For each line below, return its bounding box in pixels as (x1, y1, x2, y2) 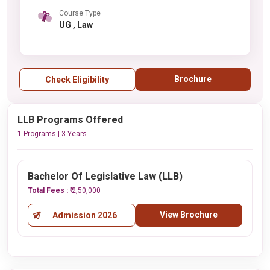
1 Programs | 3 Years (17, 130, 87, 138)
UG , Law (73, 19, 93, 30)
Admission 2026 (52, 210, 117, 220)
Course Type (59, 8, 101, 17)
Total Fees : (28, 186, 70, 195)
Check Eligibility (45, 75, 110, 84)
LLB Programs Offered (17, 114, 123, 125)
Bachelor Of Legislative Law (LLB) (28, 171, 183, 182)
